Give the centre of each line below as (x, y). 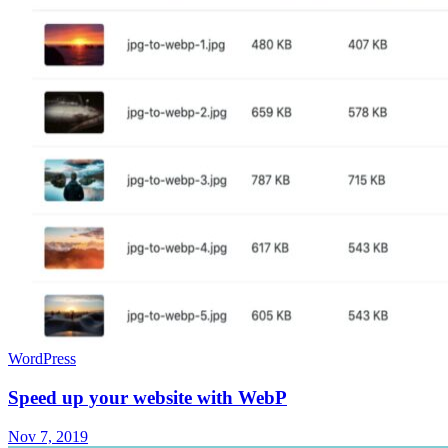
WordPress (42, 359)
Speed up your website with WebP (147, 398)
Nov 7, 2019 (48, 436)
